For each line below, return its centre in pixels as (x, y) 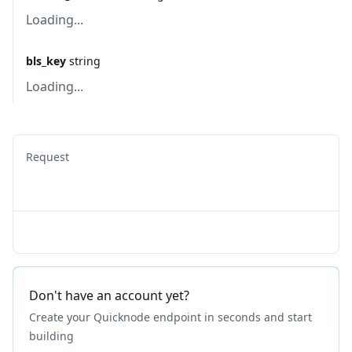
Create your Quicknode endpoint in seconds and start (170, 317)
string (85, 61)
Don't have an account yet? (109, 295)
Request (48, 157)
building (51, 336)
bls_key (46, 61)
